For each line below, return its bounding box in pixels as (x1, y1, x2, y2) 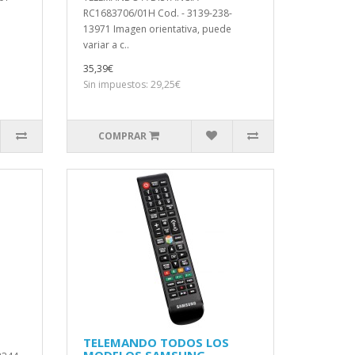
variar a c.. (82, 38, 129, 52)
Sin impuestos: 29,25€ (82, 78, 181, 91)
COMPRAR (98, 129, 147, 143)
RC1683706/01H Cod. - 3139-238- (82, 6, 232, 20)
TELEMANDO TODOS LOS (82, 334, 229, 350)
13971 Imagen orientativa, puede (82, 22, 231, 36)
